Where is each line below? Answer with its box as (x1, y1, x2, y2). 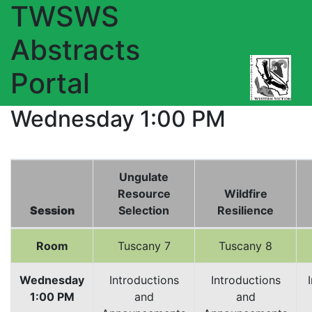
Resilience (217, 203, 274, 217)
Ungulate (119, 170, 169, 184)
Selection (118, 203, 169, 217)
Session (29, 203, 75, 217)
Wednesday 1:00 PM (10, 105, 226, 132)
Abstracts (10, 33, 140, 67)
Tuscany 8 (219, 239, 272, 253)
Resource (117, 187, 171, 201)
